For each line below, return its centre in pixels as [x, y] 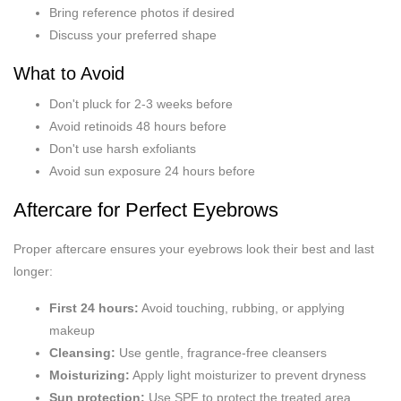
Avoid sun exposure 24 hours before [152, 171]
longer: [33, 271]
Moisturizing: [90, 375]
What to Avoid [69, 73]
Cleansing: [82, 352]
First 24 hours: [94, 307]
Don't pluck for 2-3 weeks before [141, 103]
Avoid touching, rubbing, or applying [242, 307]
